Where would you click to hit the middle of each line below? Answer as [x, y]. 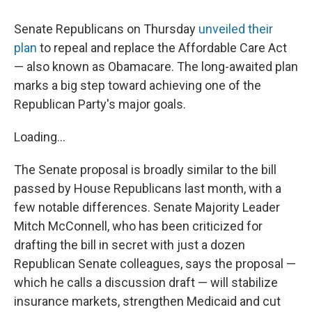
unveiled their [236, 29]
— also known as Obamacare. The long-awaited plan [156, 66]
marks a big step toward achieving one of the [138, 85]
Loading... [40, 136]
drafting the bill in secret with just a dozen [130, 244]
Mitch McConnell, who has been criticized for [138, 226]
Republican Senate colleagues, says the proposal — [155, 263]
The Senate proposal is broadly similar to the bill [145, 169]
